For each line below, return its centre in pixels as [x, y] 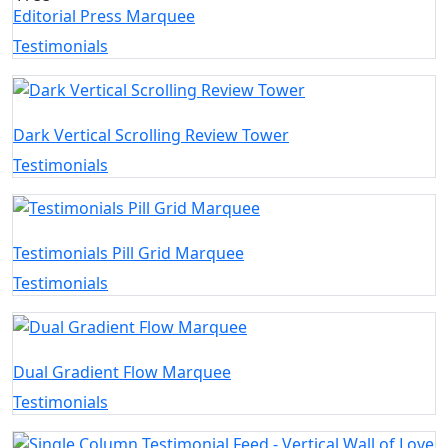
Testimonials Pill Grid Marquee [128, 253]
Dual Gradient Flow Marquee [122, 372]
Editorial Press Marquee [104, 15]
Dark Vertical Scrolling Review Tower [151, 134]
